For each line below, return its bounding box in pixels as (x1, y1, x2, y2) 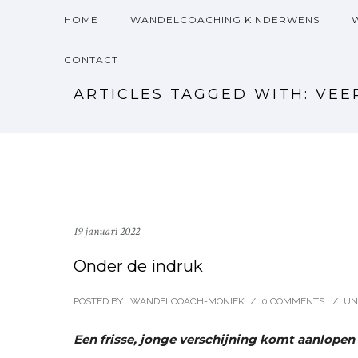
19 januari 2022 (74, 224, 140, 239)
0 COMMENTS (261, 296, 324, 307)
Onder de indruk (74, 257, 203, 276)
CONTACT (64, 54, 118, 66)
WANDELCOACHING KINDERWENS (130, 14, 320, 26)
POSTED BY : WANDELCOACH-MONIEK (74, 296, 245, 307)
